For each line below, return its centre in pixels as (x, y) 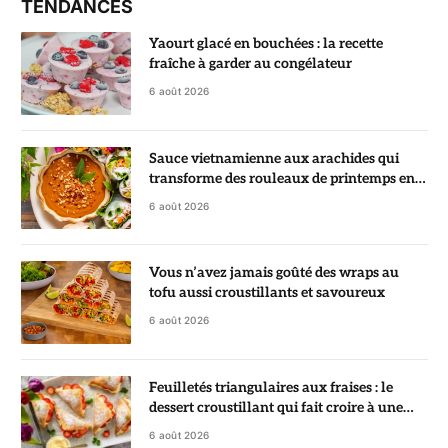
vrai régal (180, 198)
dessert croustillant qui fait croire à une (276, 407)
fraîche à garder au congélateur (250, 64)
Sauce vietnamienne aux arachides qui (274, 158)
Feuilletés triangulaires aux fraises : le (271, 387)
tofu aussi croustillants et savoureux (267, 293)
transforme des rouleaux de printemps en (282, 178)
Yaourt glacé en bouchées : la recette (266, 44)
